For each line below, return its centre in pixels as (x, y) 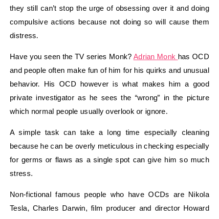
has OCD (194, 56)
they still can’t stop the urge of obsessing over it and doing (109, 8)
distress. (24, 35)
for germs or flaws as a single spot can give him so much (109, 159)
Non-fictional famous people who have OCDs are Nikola (109, 194)
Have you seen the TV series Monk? (72, 56)
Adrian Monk (155, 56)
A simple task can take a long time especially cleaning (109, 132)
